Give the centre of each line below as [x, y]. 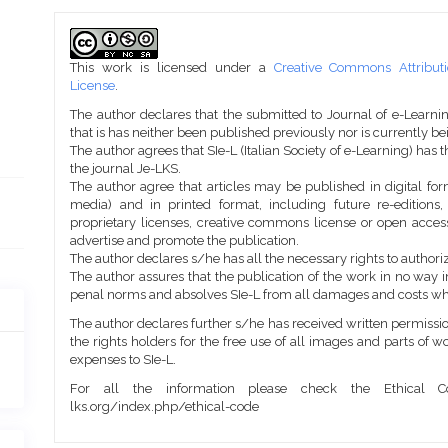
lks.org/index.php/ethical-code [165, 406]
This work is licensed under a [172, 67]
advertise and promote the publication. [185, 240]
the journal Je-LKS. [126, 168]
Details [97, 55]
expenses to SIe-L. [123, 359]
